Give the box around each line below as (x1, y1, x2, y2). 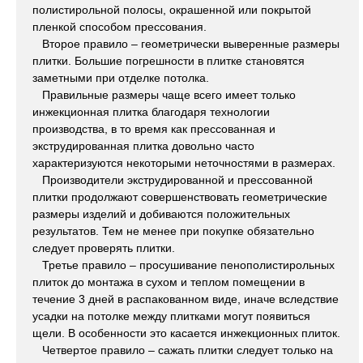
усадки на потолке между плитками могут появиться (32, 310, 310, 323)
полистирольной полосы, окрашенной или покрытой (32, 3, 311, 17)
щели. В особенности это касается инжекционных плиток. (32, 327, 340, 340)
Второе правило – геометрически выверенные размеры (32, 37, 340, 51)
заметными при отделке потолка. (32, 71, 209, 85)
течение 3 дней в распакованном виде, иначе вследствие (32, 293, 339, 306)
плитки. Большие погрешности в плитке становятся (32, 54, 305, 68)
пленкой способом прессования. (32, 20, 207, 34)
